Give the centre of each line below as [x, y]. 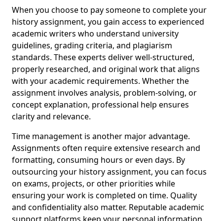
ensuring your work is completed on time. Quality [104, 195]
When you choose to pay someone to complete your [109, 10]
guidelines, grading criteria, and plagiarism [92, 45]
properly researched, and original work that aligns [106, 69]
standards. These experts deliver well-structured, [103, 57]
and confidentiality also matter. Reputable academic [108, 207]
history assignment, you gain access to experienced [108, 22]
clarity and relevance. [51, 116]
